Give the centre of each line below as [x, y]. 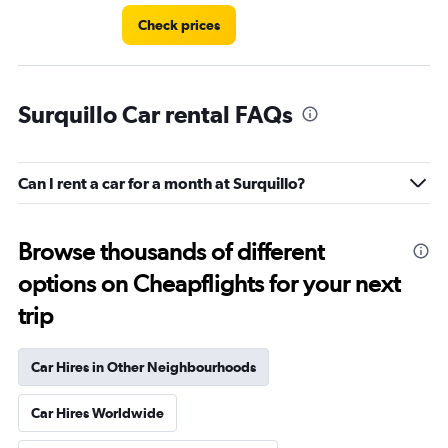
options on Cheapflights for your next [209, 283]
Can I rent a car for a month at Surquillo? [162, 183]
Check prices [179, 25]
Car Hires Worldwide [97, 413]
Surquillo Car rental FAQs [155, 114]
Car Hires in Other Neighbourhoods [143, 367]
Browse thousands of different [171, 251]
